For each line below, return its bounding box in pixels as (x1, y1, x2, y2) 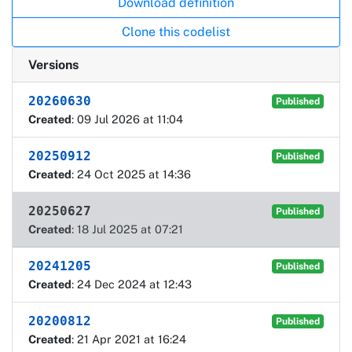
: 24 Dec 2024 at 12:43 (71, 277, 192, 291)
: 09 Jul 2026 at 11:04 (71, 112, 183, 126)
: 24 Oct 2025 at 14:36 (71, 167, 191, 181)
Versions (28, 57, 79, 72)
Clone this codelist (122, 24, 230, 39)
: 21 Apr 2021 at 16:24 (71, 332, 186, 346)
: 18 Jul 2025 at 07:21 (71, 222, 183, 236)
